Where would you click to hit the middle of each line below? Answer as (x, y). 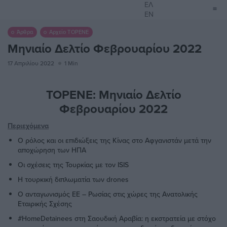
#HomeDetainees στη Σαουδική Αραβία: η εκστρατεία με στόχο (117, 218)
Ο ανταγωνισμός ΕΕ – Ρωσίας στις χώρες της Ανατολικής (108, 194)
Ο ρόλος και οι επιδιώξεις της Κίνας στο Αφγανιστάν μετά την (115, 140)
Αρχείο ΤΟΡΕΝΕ (69, 32)
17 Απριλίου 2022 (31, 63)
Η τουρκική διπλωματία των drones (73, 179)
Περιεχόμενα (28, 126)
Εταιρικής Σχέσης (45, 204)
